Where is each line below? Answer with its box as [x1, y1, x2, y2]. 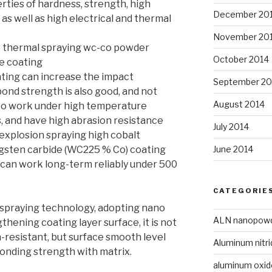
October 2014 [212, 53, 269, 64]
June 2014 [212, 143, 253, 154]
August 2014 [212, 98, 265, 109]
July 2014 [212, 121, 249, 132]
